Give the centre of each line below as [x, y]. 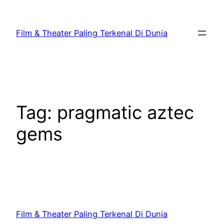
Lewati [16, 10]
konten [17, 36]
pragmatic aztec [125, 113]
